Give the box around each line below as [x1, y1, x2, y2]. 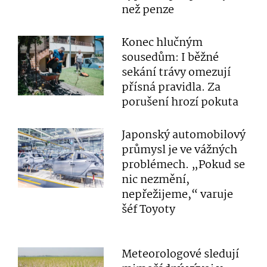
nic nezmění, [122, 171, 190, 189]
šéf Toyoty [122, 201, 176, 219]
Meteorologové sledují [122, 246, 240, 263]
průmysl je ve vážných [122, 141, 238, 159]
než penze [122, 1, 175, 19]
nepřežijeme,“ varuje [122, 186, 234, 204]
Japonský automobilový [122, 126, 246, 144]
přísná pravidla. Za [122, 79, 221, 97]
